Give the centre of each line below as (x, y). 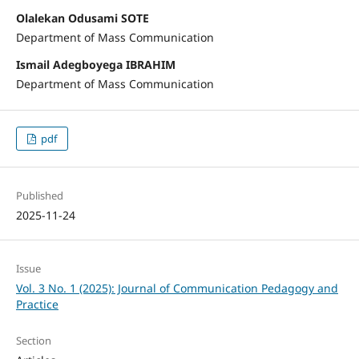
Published (39, 196)
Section (33, 341)
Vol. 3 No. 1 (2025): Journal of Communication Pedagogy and (177, 288)
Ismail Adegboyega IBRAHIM (95, 65)
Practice (37, 305)
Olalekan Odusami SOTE (82, 18)
